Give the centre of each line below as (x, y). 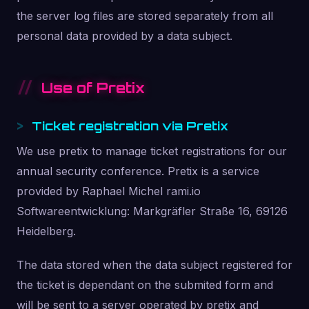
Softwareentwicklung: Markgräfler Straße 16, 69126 (152, 211)
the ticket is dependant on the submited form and (145, 285)
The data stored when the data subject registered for (154, 265)
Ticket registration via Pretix (130, 126)
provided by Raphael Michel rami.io (109, 191)
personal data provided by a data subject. (124, 36)
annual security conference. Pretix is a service (138, 171)
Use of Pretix (93, 88)
